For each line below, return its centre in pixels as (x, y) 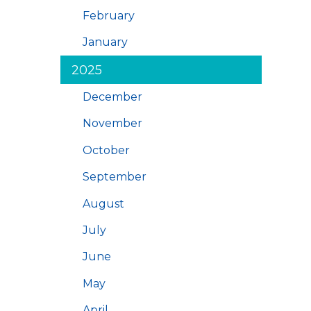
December (112, 97)
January (105, 42)
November (112, 124)
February (109, 15)
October (106, 150)
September (115, 177)
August (103, 203)
